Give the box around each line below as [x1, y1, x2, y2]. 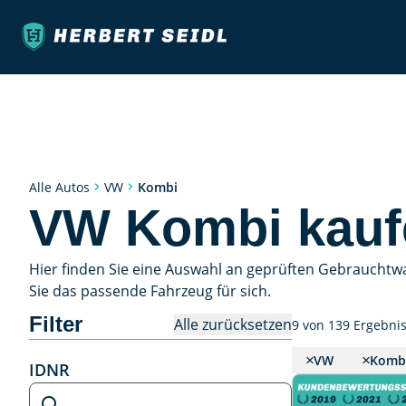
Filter [29, 312, 82, 336]
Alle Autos [29, 179, 90, 196]
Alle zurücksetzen [174, 314, 292, 334]
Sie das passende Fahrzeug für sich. [29, 281, 271, 301]
